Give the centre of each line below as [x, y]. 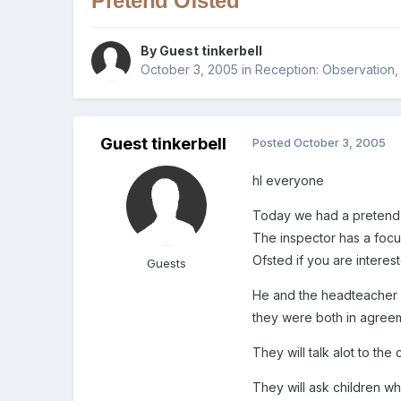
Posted [273, 143]
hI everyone [289, 181]
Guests [167, 264]
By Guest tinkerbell [202, 51]
